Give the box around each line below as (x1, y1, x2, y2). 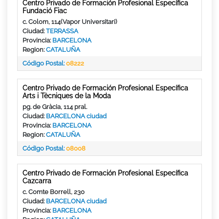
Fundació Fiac (22, 6, 67, 15)
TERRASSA (46, 27, 78, 35)
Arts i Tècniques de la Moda (22, 91, 111, 100)
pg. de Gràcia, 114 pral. (22, 103, 87, 110)
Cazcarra (22, 176, 51, 185)
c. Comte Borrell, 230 (22, 188, 85, 196)
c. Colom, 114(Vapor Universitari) (22, 18, 117, 25)
